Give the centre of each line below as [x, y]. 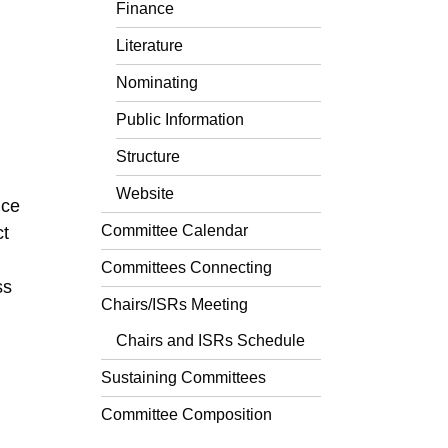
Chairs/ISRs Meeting [174, 304]
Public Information [180, 119]
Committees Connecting [186, 267]
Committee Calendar [174, 230]
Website [145, 193]
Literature [149, 45]
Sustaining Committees [183, 377]
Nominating [157, 82]
